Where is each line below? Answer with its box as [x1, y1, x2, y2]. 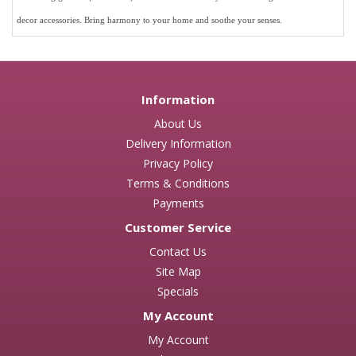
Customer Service [125, 219, 231, 235]
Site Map [155, 263, 201, 279]
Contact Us [149, 243, 207, 259]
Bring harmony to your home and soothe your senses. [84, 14, 282, 25]
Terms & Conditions [126, 175, 230, 191]
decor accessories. [17, 14, 84, 25]
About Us [154, 115, 202, 131]
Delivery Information [125, 135, 231, 151]
